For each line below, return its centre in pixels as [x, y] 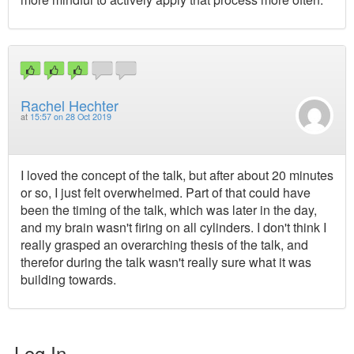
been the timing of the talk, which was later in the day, [169, 210]
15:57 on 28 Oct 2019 [71, 117]
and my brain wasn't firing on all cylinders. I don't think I [173, 228]
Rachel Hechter [70, 105]
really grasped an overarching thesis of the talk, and [164, 245]
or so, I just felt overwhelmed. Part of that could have [166, 193]
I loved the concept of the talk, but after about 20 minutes [177, 175]
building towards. [68, 280]
